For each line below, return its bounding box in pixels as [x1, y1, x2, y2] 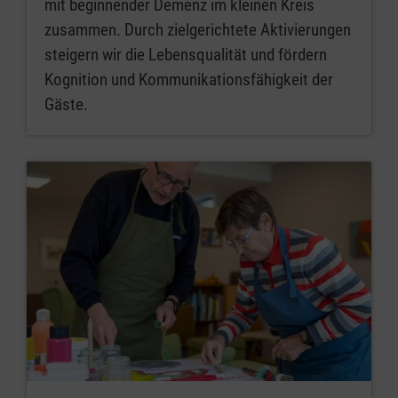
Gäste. [44, 93, 88, 115]
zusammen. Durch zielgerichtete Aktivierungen [44, 19, 351, 40]
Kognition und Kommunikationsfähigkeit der [44, 68, 333, 90]
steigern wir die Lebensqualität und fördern [44, 44, 327, 65]
